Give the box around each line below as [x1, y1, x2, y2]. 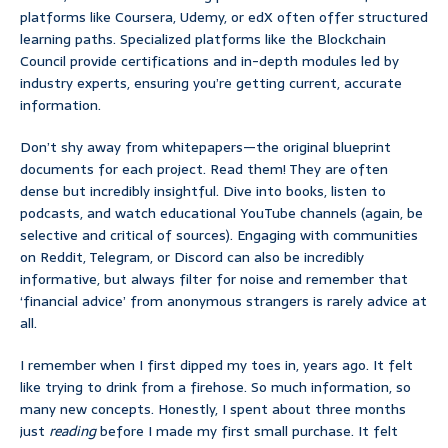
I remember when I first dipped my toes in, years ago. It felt [20, 354, 413, 377]
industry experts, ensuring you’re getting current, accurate [20, 72, 402, 95]
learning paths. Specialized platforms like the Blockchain [20, 28, 386, 51]
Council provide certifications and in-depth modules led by [20, 50, 399, 73]
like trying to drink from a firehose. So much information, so [20, 376, 411, 399]
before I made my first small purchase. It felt [96, 420, 398, 443]
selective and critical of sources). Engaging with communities [20, 224, 418, 247]
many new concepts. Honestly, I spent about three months [20, 398, 406, 421]
